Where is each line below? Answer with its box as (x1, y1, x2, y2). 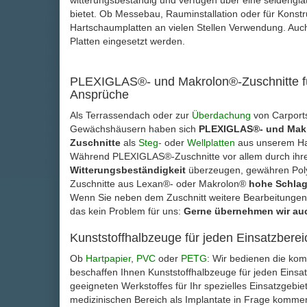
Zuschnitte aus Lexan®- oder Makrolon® (70, 178, 249, 190)
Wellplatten (187, 137, 235, 149)
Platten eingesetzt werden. (70, 36, 185, 47)
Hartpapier (86, 253, 131, 265)
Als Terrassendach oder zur (70, 110, 192, 121)
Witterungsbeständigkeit (70, 164, 186, 176)
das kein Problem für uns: (70, 206, 184, 217)
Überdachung (192, 110, 251, 121)
